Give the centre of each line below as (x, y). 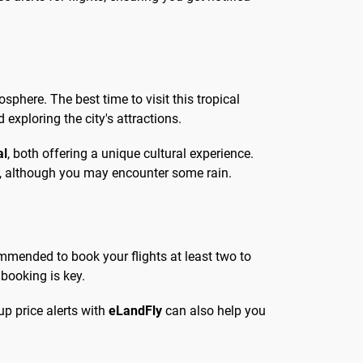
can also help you (214, 311)
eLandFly (135, 311)
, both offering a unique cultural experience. (130, 154)
